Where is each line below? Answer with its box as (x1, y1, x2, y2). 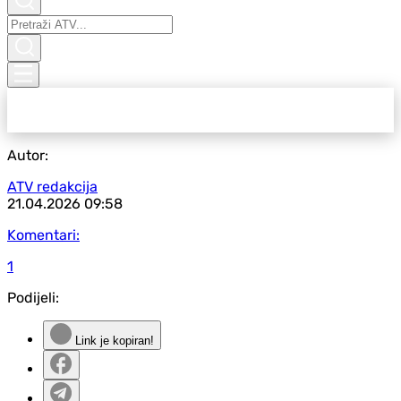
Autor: (7, 147, 48, 164)
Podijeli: (7, 289, 59, 306)
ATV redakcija (7, 178, 98, 195)
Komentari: (7, 226, 80, 243)
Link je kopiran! (72, 334, 154, 347)
